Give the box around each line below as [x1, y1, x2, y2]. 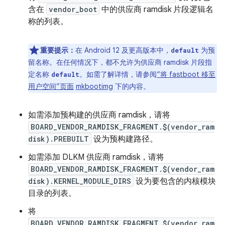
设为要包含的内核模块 [134, 176, 216, 186]
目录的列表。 [28, 188, 76, 198]
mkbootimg [76, 82, 113, 91]
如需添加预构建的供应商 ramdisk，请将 [28, 110, 170, 120]
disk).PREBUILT [28, 134, 89, 144]
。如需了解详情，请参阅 [79, 70, 157, 79]
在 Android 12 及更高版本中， [75, 46, 171, 55]
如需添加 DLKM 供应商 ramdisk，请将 [28, 152, 164, 162]
